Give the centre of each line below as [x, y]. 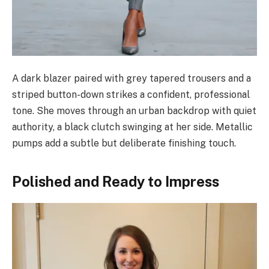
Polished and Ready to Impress [116, 181]
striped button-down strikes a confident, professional [131, 95]
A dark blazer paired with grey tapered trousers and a [131, 79]
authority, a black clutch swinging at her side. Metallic [132, 127]
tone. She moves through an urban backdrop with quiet [134, 111]
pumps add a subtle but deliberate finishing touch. [124, 144]
